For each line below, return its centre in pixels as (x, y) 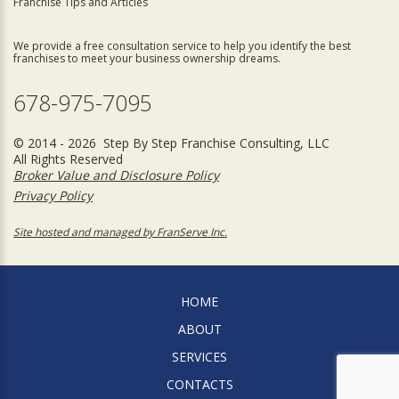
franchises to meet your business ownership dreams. (147, 58)
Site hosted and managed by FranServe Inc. (120, 232)
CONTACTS (199, 384)
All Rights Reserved (68, 159)
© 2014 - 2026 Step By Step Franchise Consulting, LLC (171, 142)
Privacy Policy (53, 195)
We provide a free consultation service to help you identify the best (182, 45)
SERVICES (199, 356)
